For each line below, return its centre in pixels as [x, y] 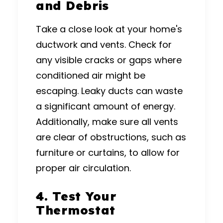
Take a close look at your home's [109, 29]
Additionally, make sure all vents [107, 121]
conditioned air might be [91, 75]
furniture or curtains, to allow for [108, 152]
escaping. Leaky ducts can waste [109, 91]
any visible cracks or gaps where [109, 60]
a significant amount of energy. [106, 106]
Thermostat [76, 210]
